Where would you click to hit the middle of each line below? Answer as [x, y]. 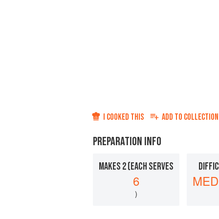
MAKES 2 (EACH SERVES [136, 167]
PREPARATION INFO [127, 142]
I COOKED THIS [123, 117]
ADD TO [173, 117]
